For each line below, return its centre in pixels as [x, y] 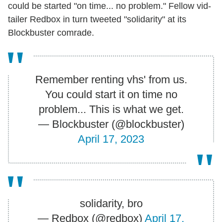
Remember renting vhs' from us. [111, 80]
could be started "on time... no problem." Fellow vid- [110, 6]
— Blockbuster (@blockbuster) [111, 124]
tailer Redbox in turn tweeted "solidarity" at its [97, 20]
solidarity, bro [111, 204]
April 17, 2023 [111, 139]
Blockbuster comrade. [51, 33]
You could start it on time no [111, 95]
